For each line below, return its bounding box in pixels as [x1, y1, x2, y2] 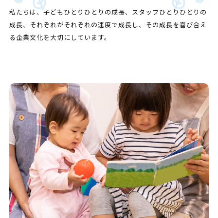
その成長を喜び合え [145, 20, 207, 30]
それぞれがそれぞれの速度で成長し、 [29, 20, 145, 30]
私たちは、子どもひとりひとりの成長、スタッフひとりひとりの [9, 7, 207, 17]
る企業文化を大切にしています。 [9, 33, 111, 42]
